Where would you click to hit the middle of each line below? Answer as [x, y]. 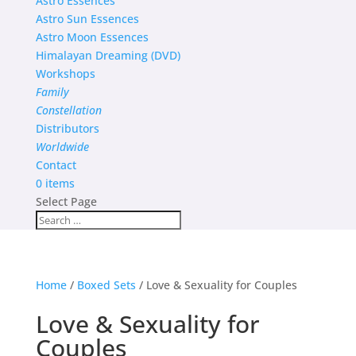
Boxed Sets [106, 285]
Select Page [66, 201]
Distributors [70, 128]
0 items [55, 183]
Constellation [68, 110]
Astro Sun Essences [87, 19]
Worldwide [62, 147]
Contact [57, 165]
